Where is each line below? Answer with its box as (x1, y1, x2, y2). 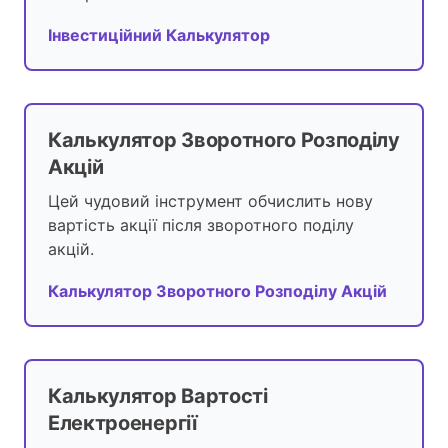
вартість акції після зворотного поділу (48, 215, 354, 236)
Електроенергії (48, 411, 197, 436)
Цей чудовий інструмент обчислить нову (48, 191, 373, 212)
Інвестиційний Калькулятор (48, 25, 270, 46)
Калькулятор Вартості (48, 384, 268, 409)
